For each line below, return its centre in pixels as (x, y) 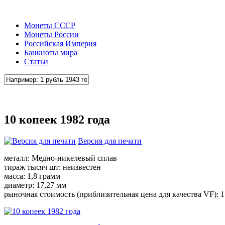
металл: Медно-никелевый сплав (61, 158)
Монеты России (51, 34)
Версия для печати (110, 141)
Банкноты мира (51, 52)
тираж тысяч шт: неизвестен (52, 167)
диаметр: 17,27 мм (35, 185)
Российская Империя (60, 43)
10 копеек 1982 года (57, 119)
